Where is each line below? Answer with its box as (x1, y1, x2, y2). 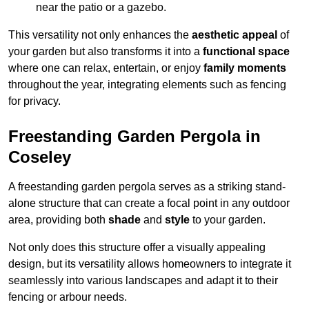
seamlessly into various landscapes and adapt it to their (8, 275, 278, 287)
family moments (203, 62, 286, 74)
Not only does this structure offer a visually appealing (8, 241, 266, 254)
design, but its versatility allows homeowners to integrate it (8, 258, 291, 270)
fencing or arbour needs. (8, 291, 127, 303)
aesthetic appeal (192, 29, 277, 41)
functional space (203, 46, 290, 58)
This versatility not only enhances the (8, 29, 192, 41)
